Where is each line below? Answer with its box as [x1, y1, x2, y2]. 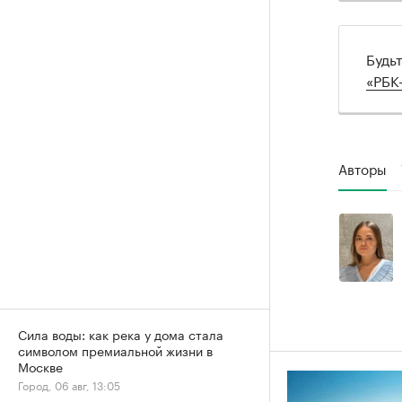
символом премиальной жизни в [18, 340, 213, 360]
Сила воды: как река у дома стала [18, 324, 223, 344]
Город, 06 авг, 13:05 [18, 376, 120, 393]
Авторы [338, 156, 387, 179]
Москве [18, 356, 63, 376]
